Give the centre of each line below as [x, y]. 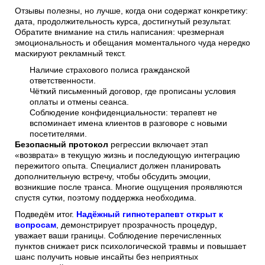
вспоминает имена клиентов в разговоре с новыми [128, 123]
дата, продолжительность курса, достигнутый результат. [123, 21]
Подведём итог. [46, 214]
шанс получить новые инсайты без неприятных [106, 257]
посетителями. [58, 134]
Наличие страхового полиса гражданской [110, 70]
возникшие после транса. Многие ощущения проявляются [129, 187]
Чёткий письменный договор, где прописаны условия [133, 91]
